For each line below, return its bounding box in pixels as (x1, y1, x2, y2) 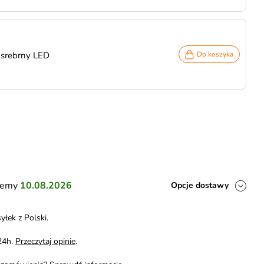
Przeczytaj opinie (15, 236, 75, 247)
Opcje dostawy (171, 180, 229, 191)
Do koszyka (197, 49, 233, 59)
